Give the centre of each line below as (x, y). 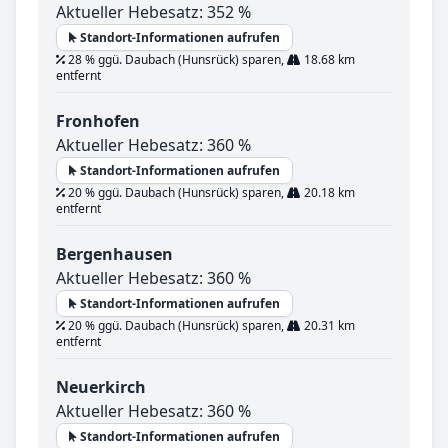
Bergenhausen (114, 253)
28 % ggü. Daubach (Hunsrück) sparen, (176, 59)
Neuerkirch (101, 386)
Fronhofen (98, 120)
